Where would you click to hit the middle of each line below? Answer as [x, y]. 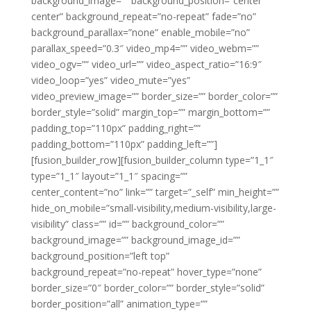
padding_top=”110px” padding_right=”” [116, 128]
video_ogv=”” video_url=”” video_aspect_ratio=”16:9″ [146, 65]
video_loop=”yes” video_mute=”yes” [110, 81]
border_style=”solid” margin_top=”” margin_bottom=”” [150, 112]
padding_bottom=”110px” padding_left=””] [124, 144]
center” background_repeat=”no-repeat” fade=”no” [143, 17]
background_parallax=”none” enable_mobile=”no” [140, 33]
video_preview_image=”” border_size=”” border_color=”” [154, 96]
